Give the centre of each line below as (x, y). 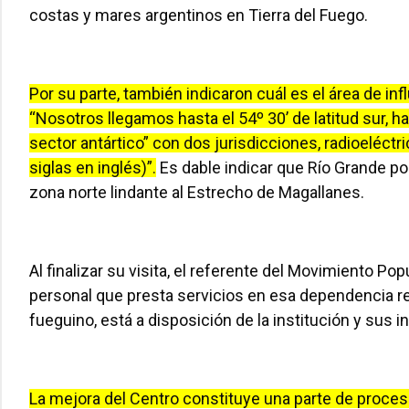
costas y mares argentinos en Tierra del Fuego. (199, 15)
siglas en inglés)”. (93, 168)
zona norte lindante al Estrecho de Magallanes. (197, 192)
